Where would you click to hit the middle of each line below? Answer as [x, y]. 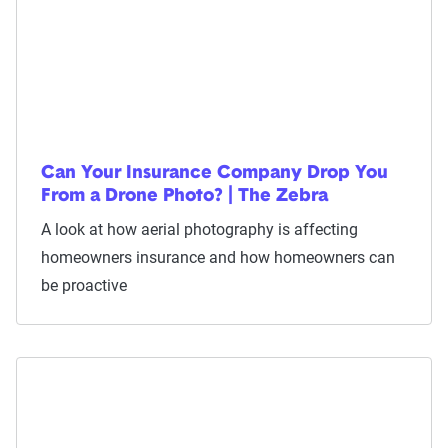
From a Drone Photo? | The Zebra [184, 196]
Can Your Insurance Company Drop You [214, 173]
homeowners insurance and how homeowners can [218, 257]
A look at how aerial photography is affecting [199, 229]
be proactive [84, 285]
